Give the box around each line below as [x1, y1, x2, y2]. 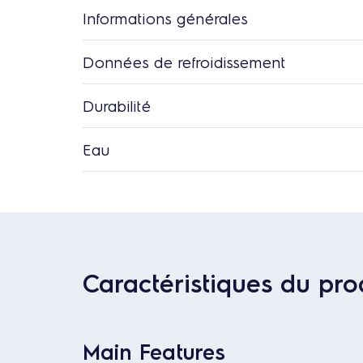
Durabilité [83, 95, 152, 116]
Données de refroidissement [83, 51, 286, 72]
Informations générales [83, 7, 248, 28]
